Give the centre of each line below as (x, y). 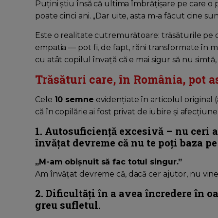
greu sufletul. (68, 205)
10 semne (74, 100)
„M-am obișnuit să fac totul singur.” (109, 162)
